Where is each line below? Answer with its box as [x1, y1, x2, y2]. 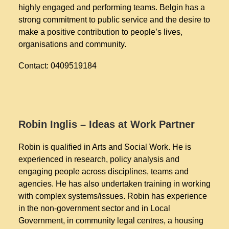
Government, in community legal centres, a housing [18, 216, 203, 225]
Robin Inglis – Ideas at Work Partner [18, 119, 195, 130]
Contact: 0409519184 [18, 61, 97, 70]
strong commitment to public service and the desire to [18, 15, 210, 24]
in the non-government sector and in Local [18, 204, 170, 213]
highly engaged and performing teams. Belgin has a [18, 3, 205, 12]
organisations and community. [18, 40, 126, 49]
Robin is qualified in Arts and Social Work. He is [18, 143, 191, 151]
